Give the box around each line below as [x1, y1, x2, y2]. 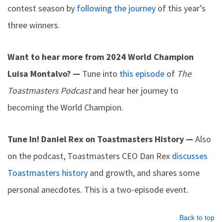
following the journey [77, 2, 156, 14]
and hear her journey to [91, 85, 178, 96]
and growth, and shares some [88, 167, 200, 178]
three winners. [7, 19, 60, 31]
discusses [172, 150, 208, 162]
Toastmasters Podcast [7, 85, 91, 96]
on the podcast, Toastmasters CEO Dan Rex [7, 150, 172, 162]
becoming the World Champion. [7, 102, 123, 113]
